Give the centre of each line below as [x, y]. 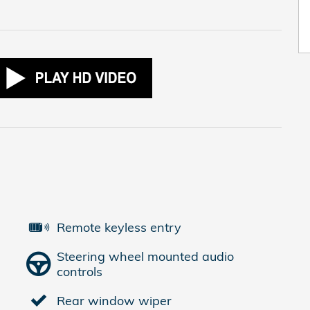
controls [80, 271]
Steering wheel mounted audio [145, 256]
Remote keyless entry [119, 227]
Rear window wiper [114, 300]
